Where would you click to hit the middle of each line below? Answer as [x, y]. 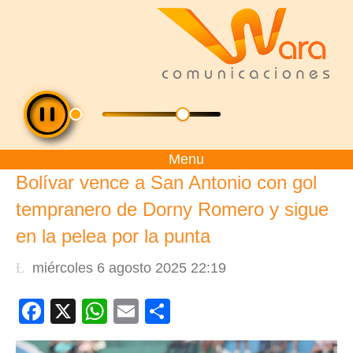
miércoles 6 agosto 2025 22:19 [129, 268]
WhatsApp [165, 311]
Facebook [100, 311]
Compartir [226, 311]
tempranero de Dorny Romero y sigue [172, 209]
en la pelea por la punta [113, 236]
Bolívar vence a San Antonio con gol [166, 182]
